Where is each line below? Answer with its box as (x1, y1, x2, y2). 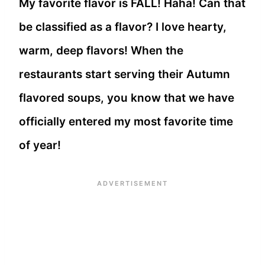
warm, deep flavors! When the (19, 44, 183, 58)
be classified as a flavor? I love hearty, (19, 20, 227, 34)
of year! (19, 138, 61, 153)
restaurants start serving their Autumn (19, 67, 230, 82)
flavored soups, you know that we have (19, 91, 234, 105)
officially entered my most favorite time (19, 115, 233, 129)
